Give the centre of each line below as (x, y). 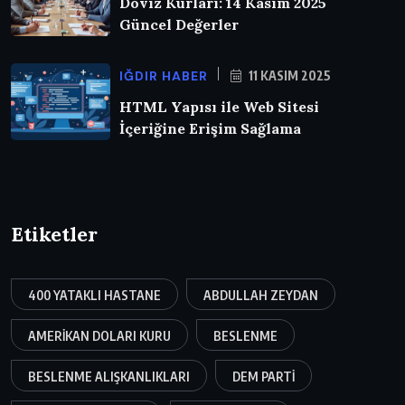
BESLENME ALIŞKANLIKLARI (109, 377)
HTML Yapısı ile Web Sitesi (219, 107)
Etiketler (54, 235)
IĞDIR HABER (164, 76)
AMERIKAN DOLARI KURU (99, 336)
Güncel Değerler (179, 25)
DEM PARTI (264, 377)
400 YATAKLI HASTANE (94, 296)
